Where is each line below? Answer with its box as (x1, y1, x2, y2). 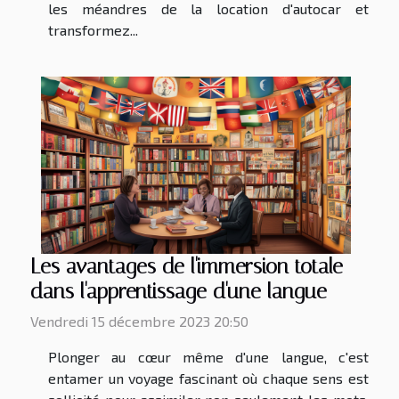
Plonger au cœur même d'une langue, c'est (48, 348, 369, 366)
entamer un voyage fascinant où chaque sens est (48, 370, 369, 387)
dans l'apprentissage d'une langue (30, 279, 327, 305)
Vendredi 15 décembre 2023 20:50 (30, 313, 248, 330)
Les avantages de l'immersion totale (30, 254, 343, 280)
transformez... (48, 21, 138, 39)
